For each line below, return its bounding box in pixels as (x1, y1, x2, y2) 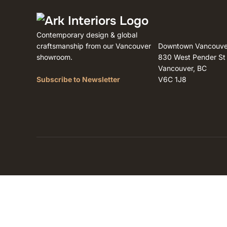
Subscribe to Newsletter (36, 75, 120, 84)
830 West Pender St (158, 53, 225, 61)
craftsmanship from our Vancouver (36, 42, 151, 50)
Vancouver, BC (158, 64, 207, 72)
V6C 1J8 (158, 75, 186, 84)
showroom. (36, 53, 72, 61)
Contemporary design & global (36, 30, 137, 39)
